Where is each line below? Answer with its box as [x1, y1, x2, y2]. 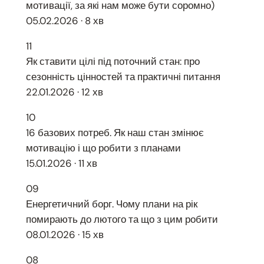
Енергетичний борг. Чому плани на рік [25, 197, 197, 210]
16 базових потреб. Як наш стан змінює [25, 126, 204, 140]
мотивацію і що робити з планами [25, 141, 181, 155]
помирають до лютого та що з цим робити [25, 212, 218, 226]
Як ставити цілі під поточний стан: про [25, 55, 200, 68]
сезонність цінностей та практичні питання [25, 70, 220, 84]
